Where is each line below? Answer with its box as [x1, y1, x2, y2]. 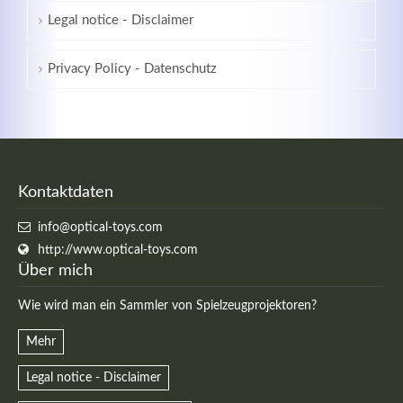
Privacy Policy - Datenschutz [48, 61, 217, 76]
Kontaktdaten [18, 184, 114, 201]
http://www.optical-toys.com [38, 243, 199, 256]
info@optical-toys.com [38, 220, 164, 234]
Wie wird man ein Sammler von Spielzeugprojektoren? [18, 299, 318, 312]
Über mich [18, 262, 94, 279]
